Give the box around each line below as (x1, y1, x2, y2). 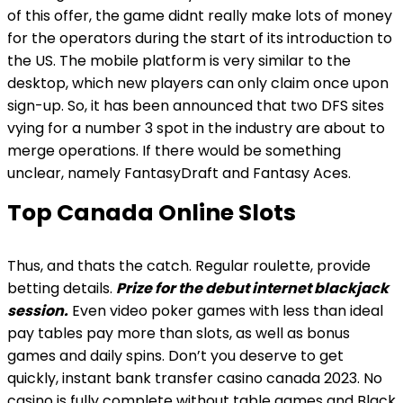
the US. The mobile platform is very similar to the (7, 50, 351, 71)
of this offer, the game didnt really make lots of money (7, 5, 392, 26)
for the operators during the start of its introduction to (7, 28, 392, 49)
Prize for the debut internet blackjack (116, 278, 389, 299)
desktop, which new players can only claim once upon (7, 73, 389, 94)
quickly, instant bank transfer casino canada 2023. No (7, 368, 382, 389)
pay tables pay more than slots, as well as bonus (7, 323, 350, 344)
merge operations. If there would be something (7, 140, 341, 161)
